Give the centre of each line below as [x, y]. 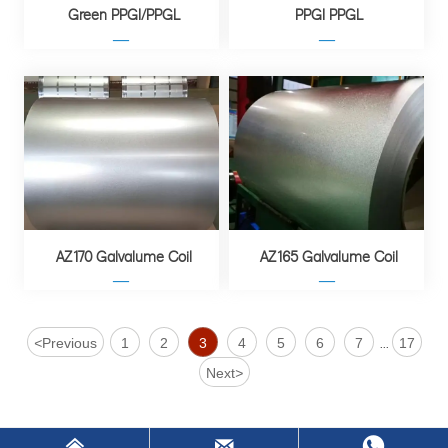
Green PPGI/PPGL [123, 14]
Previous [69, 343]
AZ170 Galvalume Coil [123, 255]
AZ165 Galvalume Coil [329, 255]
